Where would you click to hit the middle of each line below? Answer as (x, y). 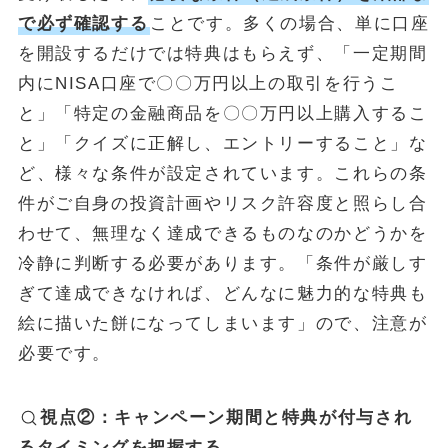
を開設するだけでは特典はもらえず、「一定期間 (222, 54)
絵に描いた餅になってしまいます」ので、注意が (222, 324)
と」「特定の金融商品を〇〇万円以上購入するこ (222, 114)
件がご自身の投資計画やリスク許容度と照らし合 (222, 204)
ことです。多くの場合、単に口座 (290, 24)
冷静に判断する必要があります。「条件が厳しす (222, 264)
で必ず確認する (83, 24)
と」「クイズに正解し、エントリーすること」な (222, 144)
